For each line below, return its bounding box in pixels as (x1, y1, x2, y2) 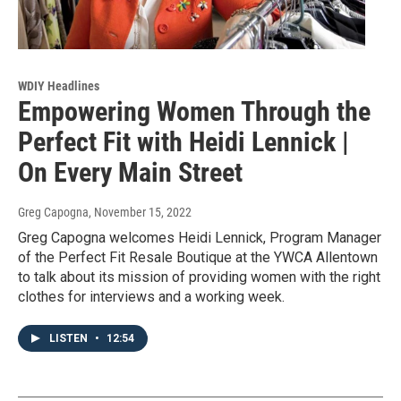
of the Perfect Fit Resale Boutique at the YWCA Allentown (18, 249, 378, 267)
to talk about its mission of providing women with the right (18, 269, 380, 286)
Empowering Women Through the (18, 96, 371, 128)
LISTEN (49, 332, 90, 346)
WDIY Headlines (18, 79, 99, 94)
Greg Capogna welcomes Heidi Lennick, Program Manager (18, 229, 381, 247)
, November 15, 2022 (89, 205, 192, 220)
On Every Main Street (18, 157, 243, 189)
